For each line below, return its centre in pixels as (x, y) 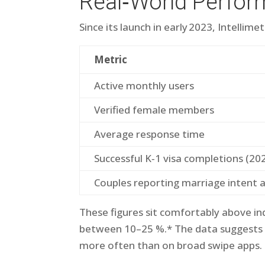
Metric (111, 59)
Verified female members (154, 110)
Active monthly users (144, 85)
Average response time (150, 134)
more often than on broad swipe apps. (171, 245)
